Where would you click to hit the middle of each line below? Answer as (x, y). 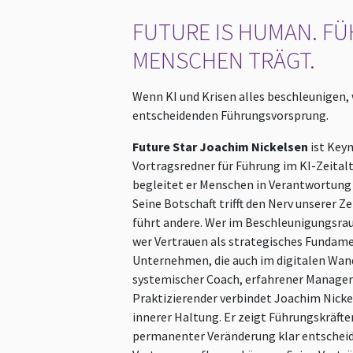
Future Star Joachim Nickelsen (220, 147)
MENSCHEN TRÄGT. (224, 60)
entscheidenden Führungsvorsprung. (230, 115)
